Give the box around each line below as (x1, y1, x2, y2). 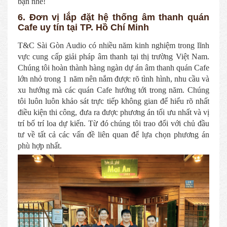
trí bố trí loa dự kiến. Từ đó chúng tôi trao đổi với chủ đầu (18, 119, 209, 128)
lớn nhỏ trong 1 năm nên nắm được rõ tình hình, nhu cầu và (18, 74, 209, 83)
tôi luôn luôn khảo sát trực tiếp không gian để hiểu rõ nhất (18, 96, 209, 105)
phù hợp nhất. (18, 141, 62, 150)
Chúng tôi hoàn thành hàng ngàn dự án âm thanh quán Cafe (18, 63, 209, 72)
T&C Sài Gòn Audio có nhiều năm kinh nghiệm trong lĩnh (18, 41, 209, 50)
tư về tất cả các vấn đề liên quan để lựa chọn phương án (18, 130, 209, 139)
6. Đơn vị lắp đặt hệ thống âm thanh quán (18, 12, 209, 22)
